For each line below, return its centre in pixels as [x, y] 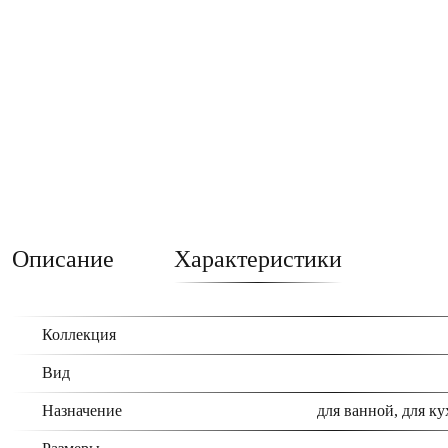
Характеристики [258, 259]
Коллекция [79, 334]
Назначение [82, 410]
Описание [63, 259]
